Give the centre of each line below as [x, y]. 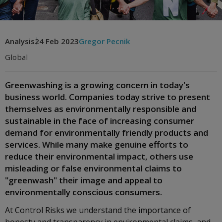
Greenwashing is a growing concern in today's [97, 85]
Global [16, 57]
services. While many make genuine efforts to [97, 144]
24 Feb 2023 [57, 41]
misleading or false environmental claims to [93, 168]
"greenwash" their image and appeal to [84, 180]
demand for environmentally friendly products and [107, 133]
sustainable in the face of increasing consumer [100, 121]
